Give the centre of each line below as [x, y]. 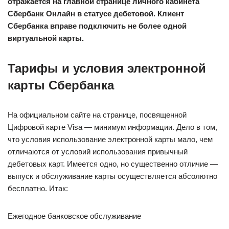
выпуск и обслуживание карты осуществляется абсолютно [112, 176]
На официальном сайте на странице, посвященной [97, 115]
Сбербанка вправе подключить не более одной [97, 26]
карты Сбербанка [61, 85]
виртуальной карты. [46, 38]
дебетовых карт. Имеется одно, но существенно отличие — [113, 164]
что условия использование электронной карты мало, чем [110, 139]
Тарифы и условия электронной [107, 68]
